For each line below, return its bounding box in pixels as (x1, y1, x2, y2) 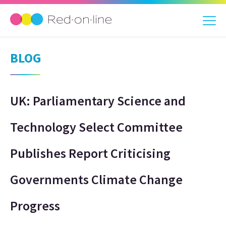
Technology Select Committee (10, 119, 183, 135)
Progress (10, 197, 60, 214)
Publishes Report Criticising (10, 145, 171, 161)
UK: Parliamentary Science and (10, 92, 186, 109)
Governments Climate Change (10, 171, 183, 188)
